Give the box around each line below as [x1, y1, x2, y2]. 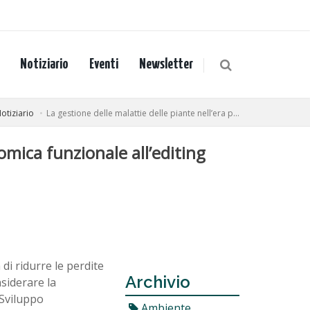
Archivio [125, 272, 190, 292]
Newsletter [139, 57, 193, 71]
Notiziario [20, 57, 69, 71]
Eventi [89, 57, 118, 71]
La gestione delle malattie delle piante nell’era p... [46, 107, 239, 119]
